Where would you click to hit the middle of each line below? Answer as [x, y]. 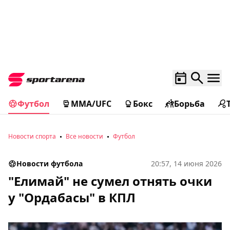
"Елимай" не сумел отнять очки [110, 181]
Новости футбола [50, 164]
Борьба [189, 104]
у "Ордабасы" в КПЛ [72, 197]
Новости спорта [32, 136]
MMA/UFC [91, 104]
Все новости [84, 136]
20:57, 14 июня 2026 [186, 164]
